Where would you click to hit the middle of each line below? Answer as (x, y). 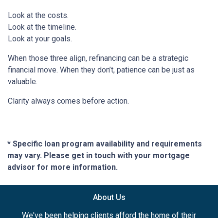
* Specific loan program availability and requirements (105, 144)
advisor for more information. (63, 167)
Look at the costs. (38, 15)
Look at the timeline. (42, 27)
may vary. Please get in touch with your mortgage (99, 155)
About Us (109, 197)
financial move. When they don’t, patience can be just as (101, 70)
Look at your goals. (40, 38)
